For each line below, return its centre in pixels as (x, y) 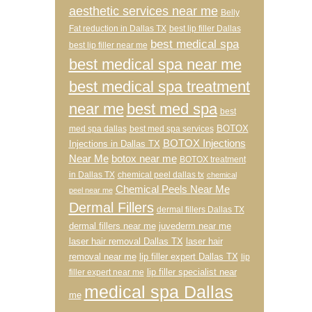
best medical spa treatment (159, 87)
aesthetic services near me (143, 11)
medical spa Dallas (158, 292)
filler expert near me (106, 272)
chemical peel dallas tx (161, 175)
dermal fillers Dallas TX (200, 210)
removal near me (102, 257)
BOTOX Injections (204, 143)
